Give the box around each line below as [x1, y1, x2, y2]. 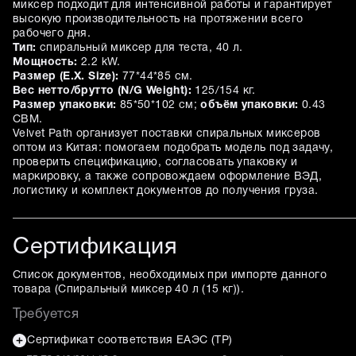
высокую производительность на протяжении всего [13, 14, 304, 25]
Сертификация [13, 236, 177, 258]
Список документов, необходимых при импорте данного [13, 269, 327, 281]
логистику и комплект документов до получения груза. [13, 185, 319, 196]
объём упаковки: [200, 99, 299, 110]
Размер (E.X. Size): [13, 71, 119, 82]
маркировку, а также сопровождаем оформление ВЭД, [13, 171, 323, 182]
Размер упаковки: [13, 99, 117, 110]
